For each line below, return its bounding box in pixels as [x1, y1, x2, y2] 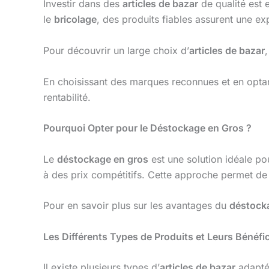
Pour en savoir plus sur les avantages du [43, 199, 229, 212]
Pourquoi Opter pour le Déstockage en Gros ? [43, 122, 252, 134]
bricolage [54, 13, 97, 26]
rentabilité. [43, 91, 91, 103]
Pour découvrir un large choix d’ [43, 44, 189, 56]
